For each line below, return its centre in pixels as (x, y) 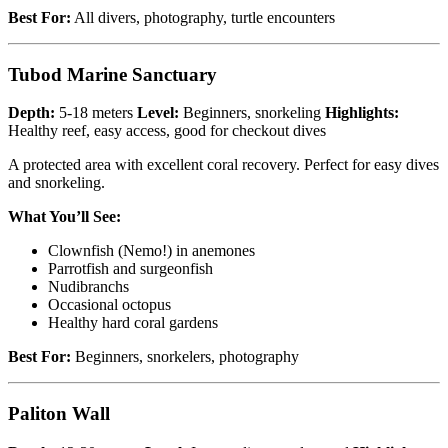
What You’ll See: (64, 217)
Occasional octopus (109, 305)
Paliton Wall (59, 414)
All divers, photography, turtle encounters (203, 17)
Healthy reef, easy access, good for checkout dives (167, 131)
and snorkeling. (56, 183)
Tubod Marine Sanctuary (112, 74)
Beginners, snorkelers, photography (185, 357)
